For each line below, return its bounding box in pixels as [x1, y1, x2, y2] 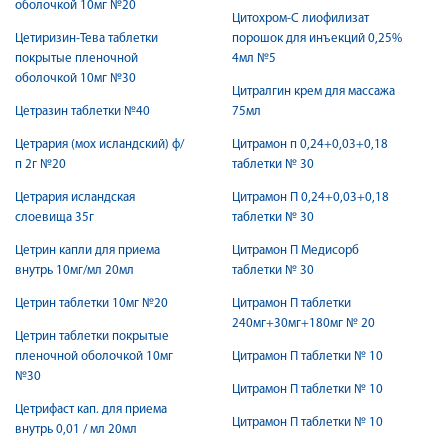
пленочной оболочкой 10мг [15, 350, 173, 363]
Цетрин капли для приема [15, 244, 160, 257]
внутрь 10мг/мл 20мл [15, 264, 134, 277]
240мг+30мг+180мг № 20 [232, 317, 375, 330]
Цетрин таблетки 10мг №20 [15, 297, 168, 310]
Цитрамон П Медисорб [232, 244, 359, 257]
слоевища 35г [15, 211, 94, 224]
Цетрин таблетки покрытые [15, 330, 169, 343]
